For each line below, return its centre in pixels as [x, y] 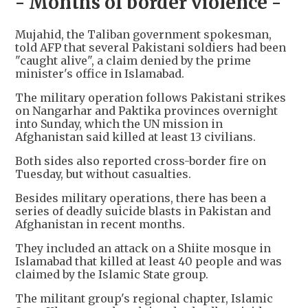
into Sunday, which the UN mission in [119, 124]
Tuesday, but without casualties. [103, 174]
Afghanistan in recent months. [100, 224]
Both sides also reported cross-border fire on [141, 161]
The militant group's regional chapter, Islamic [144, 299]
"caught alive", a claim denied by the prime [133, 61]
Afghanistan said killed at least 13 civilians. [135, 137]
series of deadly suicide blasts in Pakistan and [143, 211]
